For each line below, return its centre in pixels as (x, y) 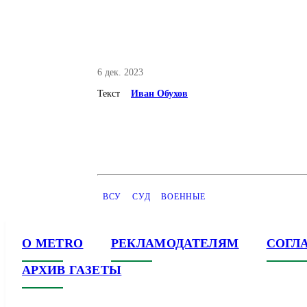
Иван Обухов (159, 94)
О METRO (53, 243)
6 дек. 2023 (120, 72)
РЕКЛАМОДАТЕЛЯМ (175, 243)
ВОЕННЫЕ (183, 197)
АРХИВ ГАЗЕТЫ (72, 270)
